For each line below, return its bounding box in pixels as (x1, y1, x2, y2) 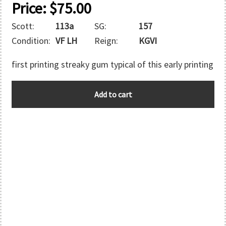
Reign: (94, 35, 119, 46)
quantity (11, 96, 43, 108)
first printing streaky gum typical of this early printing (12, 59, 213, 70)
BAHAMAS (11, 82, 49, 93)
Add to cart (94, 89, 132, 99)
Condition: (12, 35, 50, 46)
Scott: (12, 20, 34, 32)
